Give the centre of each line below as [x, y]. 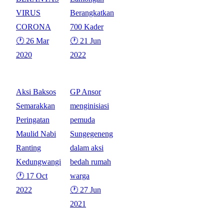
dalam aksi [87, 147]
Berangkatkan [92, 12]
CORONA [33, 26]
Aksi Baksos [36, 91]
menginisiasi [89, 105]
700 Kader [87, 26]
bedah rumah [90, 161]
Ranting [28, 147]
